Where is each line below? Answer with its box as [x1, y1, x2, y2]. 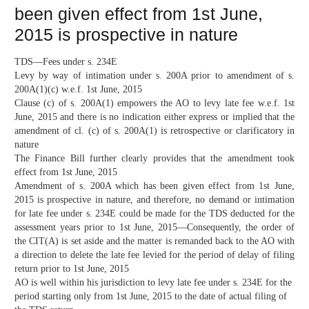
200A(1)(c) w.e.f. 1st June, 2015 [14, 84, 142, 95]
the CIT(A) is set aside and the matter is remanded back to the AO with [14, 236, 295, 247]
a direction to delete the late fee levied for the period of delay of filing [14, 250, 295, 261]
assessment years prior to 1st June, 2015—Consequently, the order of [14, 222, 295, 233]
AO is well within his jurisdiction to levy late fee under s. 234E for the [14, 277, 292, 288]
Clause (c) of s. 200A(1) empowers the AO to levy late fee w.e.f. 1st [14, 98, 295, 109]
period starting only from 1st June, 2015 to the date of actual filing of [14, 291, 287, 302]
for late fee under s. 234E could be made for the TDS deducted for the [14, 208, 295, 219]
